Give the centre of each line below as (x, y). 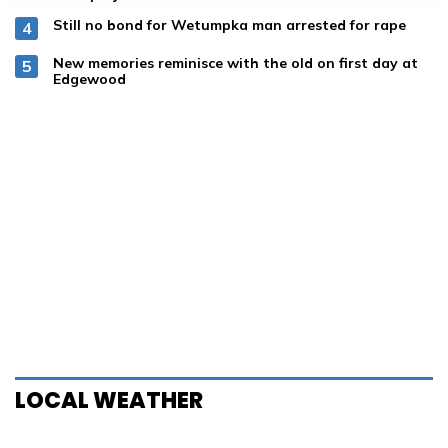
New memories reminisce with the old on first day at (235, 63)
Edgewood (89, 79)
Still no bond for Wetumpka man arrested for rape (229, 25)
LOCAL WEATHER (109, 400)
